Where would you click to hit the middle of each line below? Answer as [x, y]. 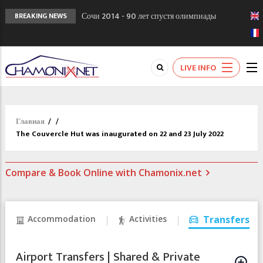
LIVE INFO [198, 68]
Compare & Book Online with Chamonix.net [104, 173]
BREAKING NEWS [41, 16]
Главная [30, 122]
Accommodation [62, 219]
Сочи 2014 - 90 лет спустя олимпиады [149, 16]
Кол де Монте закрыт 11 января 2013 [144, 44]
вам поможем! [107, 73]
